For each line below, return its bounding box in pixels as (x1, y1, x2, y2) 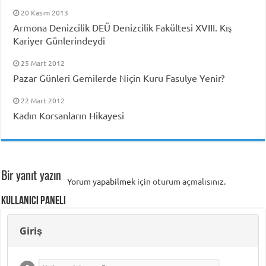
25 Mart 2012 (21, 58, 65, 68)
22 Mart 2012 (21, 95, 65, 105)
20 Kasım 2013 (21, 7, 69, 17)
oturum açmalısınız (153, 175, 224, 186)
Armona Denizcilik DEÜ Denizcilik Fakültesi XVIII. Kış (13, 21, 232, 33)
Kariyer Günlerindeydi (13, 34, 106, 46)
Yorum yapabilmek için (67, 175, 153, 186)
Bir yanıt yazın (1, 165, 62, 183)
